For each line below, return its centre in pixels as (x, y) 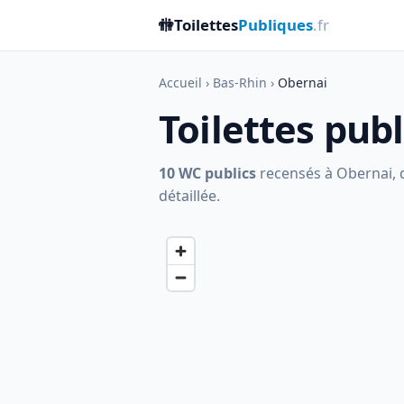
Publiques (275, 25)
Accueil (180, 83)
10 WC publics (207, 173)
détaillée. (189, 196)
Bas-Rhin (240, 83)
